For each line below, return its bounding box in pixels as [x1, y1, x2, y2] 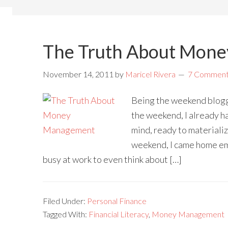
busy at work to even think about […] [43, 154, 182, 165]
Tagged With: [43, 209, 89, 219]
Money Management [152, 209, 224, 219]
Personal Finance [87, 196, 147, 206]
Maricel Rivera [125, 69, 176, 79]
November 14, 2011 [43, 69, 113, 79]
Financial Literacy [89, 209, 149, 219]
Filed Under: [43, 196, 87, 206]
